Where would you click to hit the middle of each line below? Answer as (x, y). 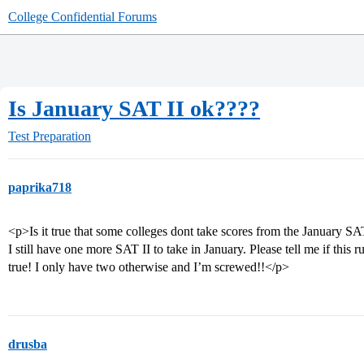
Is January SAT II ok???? (134, 108)
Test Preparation (50, 136)
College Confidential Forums (82, 17)
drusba (28, 344)
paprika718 (40, 187)
